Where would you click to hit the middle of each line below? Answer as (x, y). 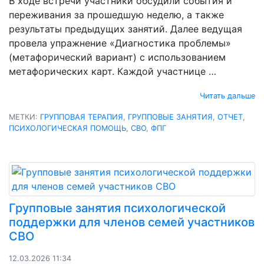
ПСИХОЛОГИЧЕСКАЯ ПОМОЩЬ (67, 128)
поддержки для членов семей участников (132, 222)
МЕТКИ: (24, 117)
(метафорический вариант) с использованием (117, 57)
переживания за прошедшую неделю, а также (116, 14)
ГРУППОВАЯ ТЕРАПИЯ (82, 117)
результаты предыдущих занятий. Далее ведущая (126, 29)
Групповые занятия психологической (117, 208)
